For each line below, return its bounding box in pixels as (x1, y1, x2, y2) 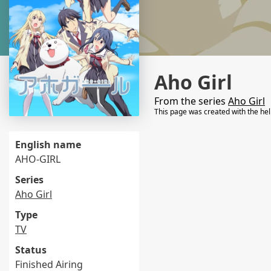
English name (15, 138, 81, 151)
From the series (154, 94, 228, 108)
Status (15, 243, 47, 256)
